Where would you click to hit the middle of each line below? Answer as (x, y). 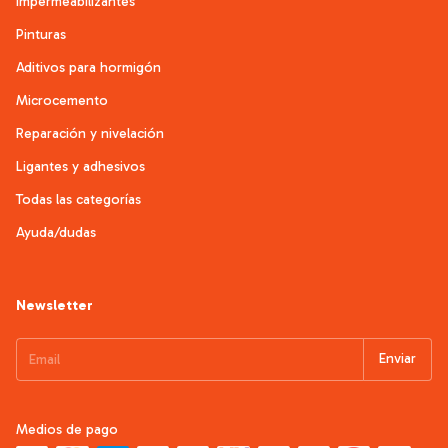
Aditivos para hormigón (88, 67)
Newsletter (54, 305)
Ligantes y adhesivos (80, 166)
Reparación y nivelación (90, 133)
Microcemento (62, 100)
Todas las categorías (78, 199)
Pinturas (41, 34)
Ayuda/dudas (56, 232)
